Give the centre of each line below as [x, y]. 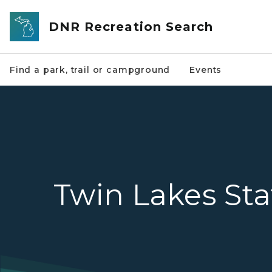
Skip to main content [55, 13]
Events [206, 70]
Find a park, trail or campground [90, 70]
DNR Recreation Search [131, 27]
